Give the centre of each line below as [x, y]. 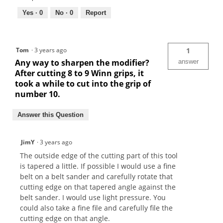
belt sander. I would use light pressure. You [93, 197]
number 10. [38, 94]
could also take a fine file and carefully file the [96, 208]
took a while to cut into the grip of [83, 83]
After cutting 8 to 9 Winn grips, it [79, 73]
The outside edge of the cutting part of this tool [99, 155]
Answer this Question [51, 114]
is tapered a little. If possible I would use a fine [98, 166]
